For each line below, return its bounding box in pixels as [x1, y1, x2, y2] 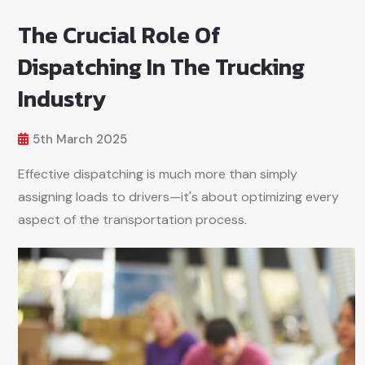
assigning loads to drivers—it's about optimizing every [18, 188, 339, 205]
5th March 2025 [33, 131, 127, 147]
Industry [18, 81, 107, 116]
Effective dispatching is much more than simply [18, 165, 297, 182]
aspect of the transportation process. [18, 211, 247, 228]
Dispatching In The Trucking [18, 50, 305, 84]
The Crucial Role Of [18, 18, 221, 52]
